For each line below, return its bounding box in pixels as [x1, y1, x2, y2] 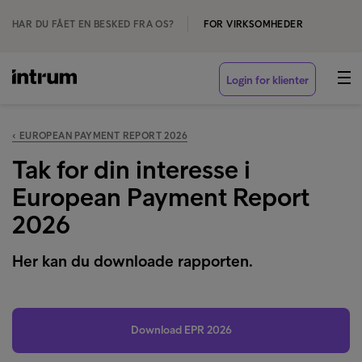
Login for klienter [226, 74, 309, 87]
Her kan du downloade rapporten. [12, 251, 253, 271]
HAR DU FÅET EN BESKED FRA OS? [12, 19, 175, 30]
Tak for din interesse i [12, 154, 250, 185]
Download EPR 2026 [130, 323, 232, 337]
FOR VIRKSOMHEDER [203, 19, 304, 30]
